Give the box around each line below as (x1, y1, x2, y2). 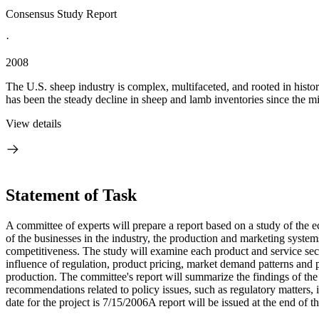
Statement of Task (6, 185, 137, 204)
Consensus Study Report (6, 8, 117, 20)
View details (6, 117, 61, 130)
